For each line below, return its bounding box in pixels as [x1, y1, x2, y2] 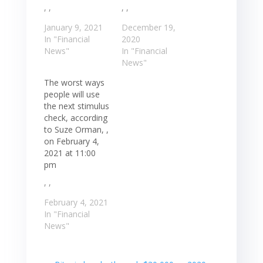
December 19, [121, 21, 176, 33]
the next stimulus [43, 100, 109, 112]
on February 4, [43, 135, 99, 147]
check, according [43, 112, 107, 123]
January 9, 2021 [43, 21, 103, 33]
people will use [43, 88, 100, 100]
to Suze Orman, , [43, 123, 109, 135]
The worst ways [43, 76, 104, 88]
